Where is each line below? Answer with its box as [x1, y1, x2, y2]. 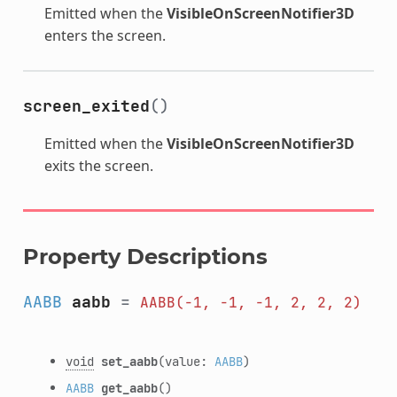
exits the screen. [43, 155, 153, 175]
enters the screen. [43, 25, 166, 45]
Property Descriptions [22, 243, 268, 269]
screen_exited [22, 95, 150, 116]
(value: [157, 352, 214, 370]
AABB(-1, [139, 292, 211, 312]
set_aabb [100, 352, 158, 370]
